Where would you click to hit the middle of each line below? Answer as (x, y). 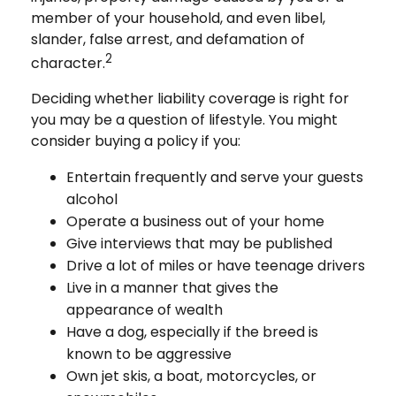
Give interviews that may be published (199, 243)
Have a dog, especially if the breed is (192, 331)
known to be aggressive (149, 354)
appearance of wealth (145, 309)
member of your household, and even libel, (178, 19)
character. (68, 64)
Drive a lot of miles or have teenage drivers (216, 265)
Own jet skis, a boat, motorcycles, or (191, 376)
